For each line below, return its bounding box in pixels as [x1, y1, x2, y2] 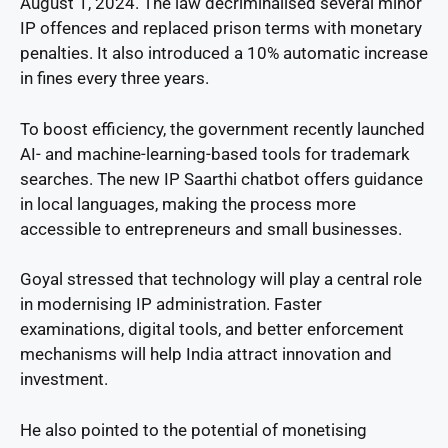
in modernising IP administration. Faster [20, 294, 322, 315]
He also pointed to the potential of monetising [20, 419, 367, 440]
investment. [20, 369, 108, 390]
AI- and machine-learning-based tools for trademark [20, 143, 410, 164]
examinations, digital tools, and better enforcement [20, 319, 404, 340]
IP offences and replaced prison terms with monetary [20, 18, 422, 39]
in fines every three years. [20, 68, 209, 89]
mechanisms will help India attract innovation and [20, 344, 392, 365]
